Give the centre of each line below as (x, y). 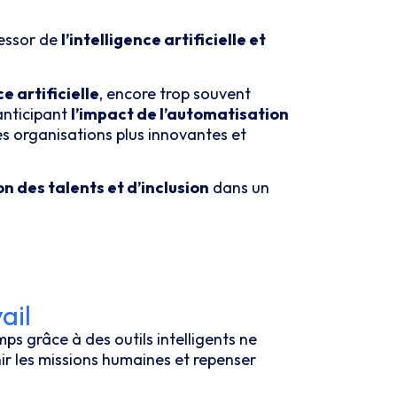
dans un (239, 188)
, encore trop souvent (175, 93)
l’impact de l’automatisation (180, 113)
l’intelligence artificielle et (163, 40)
